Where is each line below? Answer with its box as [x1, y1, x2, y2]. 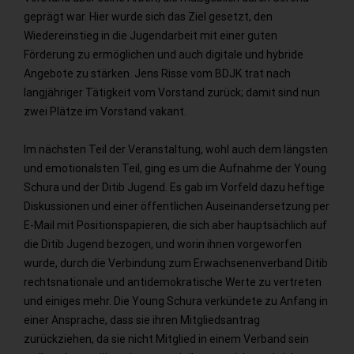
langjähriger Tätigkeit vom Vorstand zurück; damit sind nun [24, 85, 320, 99]
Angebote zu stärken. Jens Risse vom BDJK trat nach [24, 66, 291, 80]
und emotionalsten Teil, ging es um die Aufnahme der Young [24, 161, 326, 175]
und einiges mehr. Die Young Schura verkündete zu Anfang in [24, 294, 328, 307]
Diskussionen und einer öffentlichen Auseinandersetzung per [24, 199, 330, 213]
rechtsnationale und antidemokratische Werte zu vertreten [24, 275, 322, 288]
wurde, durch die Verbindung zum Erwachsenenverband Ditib [24, 256, 328, 269]
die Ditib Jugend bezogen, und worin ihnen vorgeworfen [24, 237, 302, 250]
